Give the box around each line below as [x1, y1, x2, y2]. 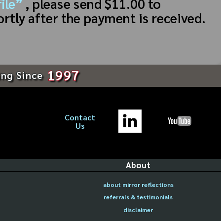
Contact [65, 112, 96, 123]
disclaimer [123, 205, 153, 214]
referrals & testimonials [104, 193, 173, 201]
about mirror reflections [103, 180, 174, 188]
